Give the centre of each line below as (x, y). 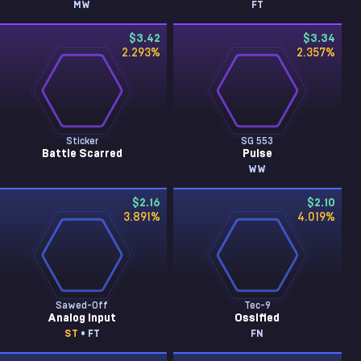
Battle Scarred (82, 154)
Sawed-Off (82, 305)
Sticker (82, 141)
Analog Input (82, 318)
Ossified (257, 318)
